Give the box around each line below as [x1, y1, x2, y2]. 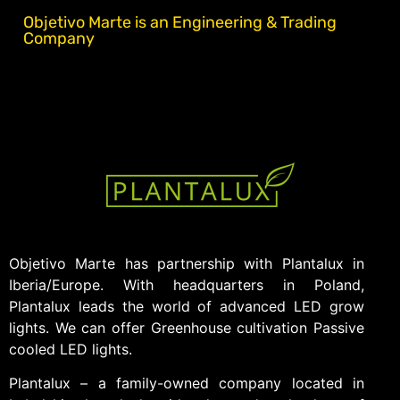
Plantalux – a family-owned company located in [9, 374, 364, 393]
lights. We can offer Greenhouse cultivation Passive [9, 319, 364, 337]
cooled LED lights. [9, 340, 132, 358]
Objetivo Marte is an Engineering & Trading [23, 12, 337, 32]
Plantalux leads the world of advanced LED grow [9, 297, 364, 315]
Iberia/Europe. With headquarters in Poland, [9, 276, 364, 294]
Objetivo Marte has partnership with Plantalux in [9, 254, 364, 272]
